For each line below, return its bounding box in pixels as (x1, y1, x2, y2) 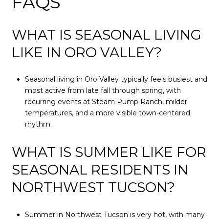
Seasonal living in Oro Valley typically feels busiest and (24, 75, 207, 84)
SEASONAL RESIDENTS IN (12, 161, 188, 178)
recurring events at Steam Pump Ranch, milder (24, 97, 187, 107)
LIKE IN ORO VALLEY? (12, 44, 162, 61)
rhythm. (24, 120, 52, 129)
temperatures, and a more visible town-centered (24, 109, 190, 118)
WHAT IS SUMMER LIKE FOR (12, 143, 206, 160)
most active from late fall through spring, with (24, 86, 181, 95)
